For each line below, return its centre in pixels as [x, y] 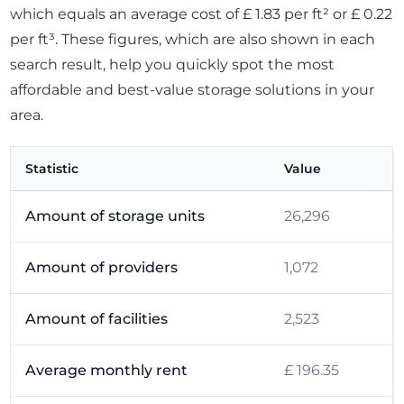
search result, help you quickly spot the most [173, 65]
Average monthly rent [107, 371]
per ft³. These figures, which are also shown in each [193, 40]
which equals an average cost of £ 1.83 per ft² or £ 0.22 [202, 14]
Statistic [52, 169]
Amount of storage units [115, 216]
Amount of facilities [97, 319]
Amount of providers [102, 268]
